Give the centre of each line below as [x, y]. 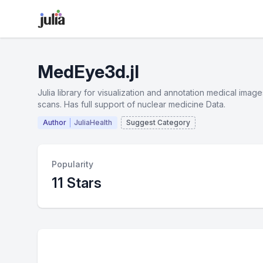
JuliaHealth [93, 122]
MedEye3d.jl [88, 72]
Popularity [73, 164]
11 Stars [77, 183]
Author [55, 122]
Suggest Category [158, 122]
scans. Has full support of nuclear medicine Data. [131, 104]
